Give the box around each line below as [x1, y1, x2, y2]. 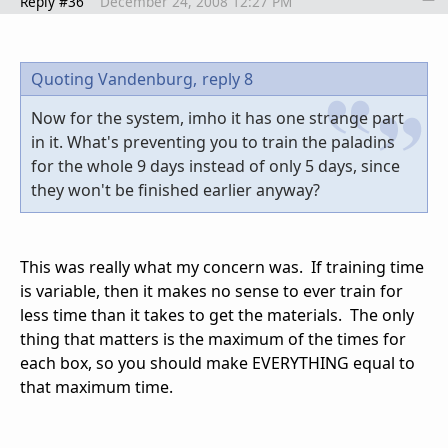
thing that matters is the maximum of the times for [20, 327, 406, 350]
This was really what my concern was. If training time [20, 255, 424, 278]
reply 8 [202, 67, 253, 90]
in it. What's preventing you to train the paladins [31, 130, 395, 153]
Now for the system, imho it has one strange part [31, 106, 404, 129]
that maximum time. [20, 375, 173, 398]
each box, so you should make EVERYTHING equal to [20, 351, 415, 374]
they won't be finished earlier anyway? [31, 178, 320, 201]
